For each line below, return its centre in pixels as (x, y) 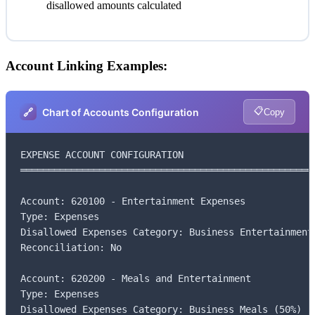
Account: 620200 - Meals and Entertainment (136, 279)
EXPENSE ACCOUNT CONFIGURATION (102, 155)
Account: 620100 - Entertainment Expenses (133, 201)
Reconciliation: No (71, 248)
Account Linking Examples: (86, 66)
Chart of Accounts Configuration (121, 112)
